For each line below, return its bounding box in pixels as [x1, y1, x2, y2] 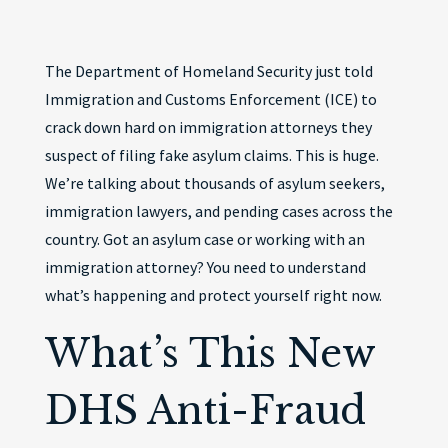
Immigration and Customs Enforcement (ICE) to [44, 89, 377, 109]
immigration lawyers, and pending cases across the [44, 201, 393, 221]
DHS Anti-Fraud [44, 387, 366, 434]
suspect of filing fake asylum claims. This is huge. [44, 145, 379, 165]
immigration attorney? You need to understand [44, 257, 366, 277]
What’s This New [44, 330, 375, 377]
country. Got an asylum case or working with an [44, 229, 365, 249]
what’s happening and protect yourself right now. [44, 285, 382, 305]
